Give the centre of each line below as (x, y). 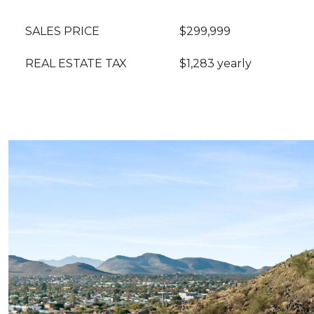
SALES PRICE (62, 31)
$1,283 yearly (216, 63)
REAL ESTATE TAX (76, 63)
